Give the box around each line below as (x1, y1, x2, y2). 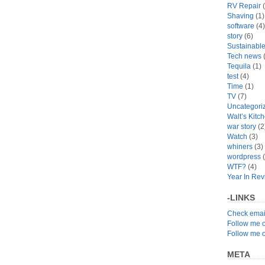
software (227, 21, 254, 30)
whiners (227, 142, 253, 151)
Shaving (227, 11, 254, 20)
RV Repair (227, 1, 261, 10)
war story (227, 122, 256, 131)
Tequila (227, 62, 251, 70)
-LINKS (227, 192, 255, 202)
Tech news (227, 51, 261, 60)
